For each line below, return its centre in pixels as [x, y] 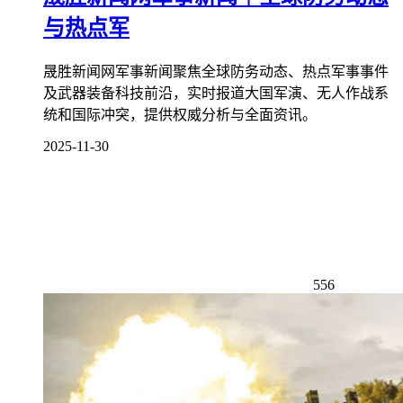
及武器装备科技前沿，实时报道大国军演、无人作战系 [216, 93]
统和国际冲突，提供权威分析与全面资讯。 [180, 114]
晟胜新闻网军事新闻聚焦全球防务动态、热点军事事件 [216, 71]
